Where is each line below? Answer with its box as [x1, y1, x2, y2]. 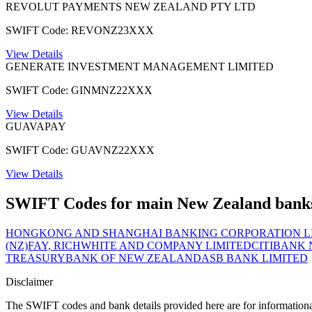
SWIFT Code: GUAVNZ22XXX [6, 143, 155, 156]
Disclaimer [6, 275, 53, 288]
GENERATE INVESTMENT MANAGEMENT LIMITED [6, 60, 274, 72]
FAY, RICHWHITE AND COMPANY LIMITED [28, 239, 251, 251]
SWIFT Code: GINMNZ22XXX [6, 84, 153, 96]
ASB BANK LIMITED [201, 251, 308, 264]
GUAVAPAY [6, 120, 66, 132]
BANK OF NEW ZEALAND [65, 251, 201, 264]
